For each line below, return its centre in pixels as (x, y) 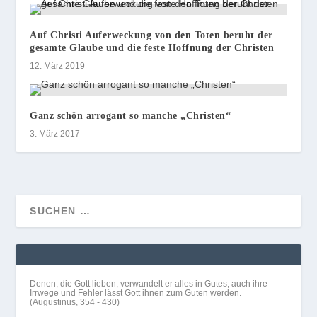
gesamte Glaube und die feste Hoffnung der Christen (152, 47)
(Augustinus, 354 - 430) (75, 302)
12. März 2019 (58, 65)
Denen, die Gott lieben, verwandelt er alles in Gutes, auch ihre (149, 283)
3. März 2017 (55, 133)
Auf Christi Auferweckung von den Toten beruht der (151, 35)
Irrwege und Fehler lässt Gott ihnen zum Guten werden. (136, 293)
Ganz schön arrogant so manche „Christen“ (131, 115)
